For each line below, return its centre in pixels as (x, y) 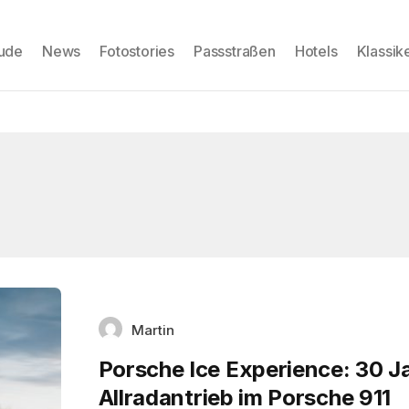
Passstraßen (235, 51)
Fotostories (137, 51)
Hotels (316, 51)
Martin (152, 330)
